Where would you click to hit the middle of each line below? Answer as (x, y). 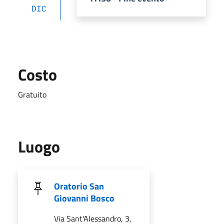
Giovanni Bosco (84, 198)
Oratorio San (79, 186)
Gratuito (32, 94)
